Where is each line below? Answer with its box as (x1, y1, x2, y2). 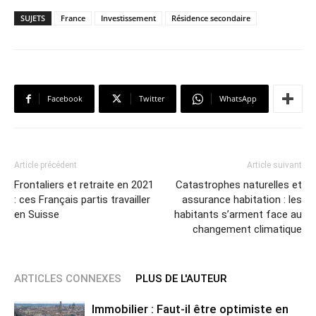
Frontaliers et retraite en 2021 (14, 178, 154, 192)
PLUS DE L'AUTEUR (135, 272, 226, 286)
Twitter (139, 93, 164, 104)
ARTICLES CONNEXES (14, 272, 121, 286)
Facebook (47, 93, 83, 104)
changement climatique (193, 223, 302, 236)
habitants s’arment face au (174, 208, 302, 221)
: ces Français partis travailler (14, 193, 150, 207)
